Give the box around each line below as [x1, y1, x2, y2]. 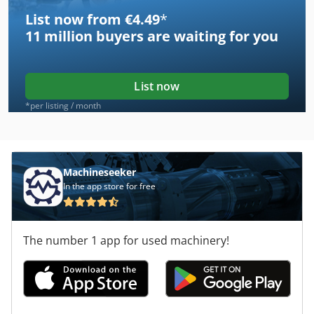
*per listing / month [25, 100, 101, 112]
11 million [25, 27, 93, 46]
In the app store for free [63, 180, 156, 193]
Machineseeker [63, 165, 136, 179]
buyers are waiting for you [93, 27, 278, 46]
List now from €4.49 [25, 10, 160, 29]
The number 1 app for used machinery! [23, 233, 229, 249]
